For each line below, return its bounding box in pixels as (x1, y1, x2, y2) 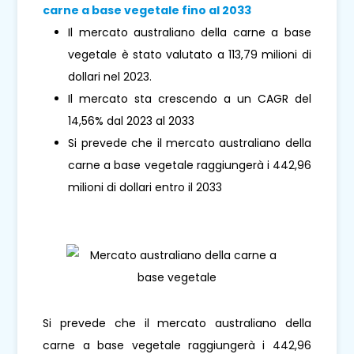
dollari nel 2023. (68, 69, 153, 85)
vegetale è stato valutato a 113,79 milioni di (68, 47, 311, 63)
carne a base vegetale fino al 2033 (43, 2, 252, 19)
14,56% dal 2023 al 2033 (68, 113, 195, 130)
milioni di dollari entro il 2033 (68, 179, 223, 196)
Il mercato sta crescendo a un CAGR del (68, 91, 311, 107)
